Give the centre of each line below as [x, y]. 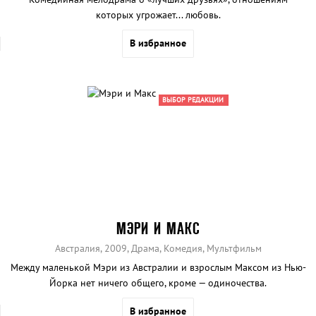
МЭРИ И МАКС [158, 229]
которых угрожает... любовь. [158, 15]
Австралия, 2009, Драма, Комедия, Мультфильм [158, 249]
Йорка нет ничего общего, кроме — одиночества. [158, 283]
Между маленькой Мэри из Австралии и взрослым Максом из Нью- [158, 268]
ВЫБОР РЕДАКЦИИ [193, 100]
